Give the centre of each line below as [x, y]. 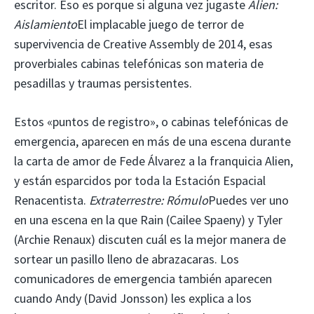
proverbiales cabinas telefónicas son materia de [139, 64]
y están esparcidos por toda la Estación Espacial [140, 181]
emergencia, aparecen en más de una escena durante [152, 142]
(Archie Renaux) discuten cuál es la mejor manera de [150, 240]
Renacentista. [52, 200]
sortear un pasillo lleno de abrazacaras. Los [127, 259]
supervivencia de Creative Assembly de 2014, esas [143, 44]
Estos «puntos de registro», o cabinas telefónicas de [151, 122]
